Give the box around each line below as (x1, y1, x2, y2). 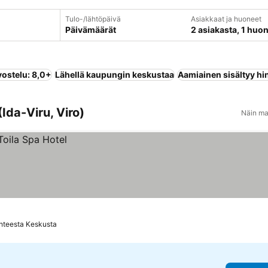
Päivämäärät (65, 25, 116, 35)
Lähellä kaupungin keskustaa (55, 69, 174, 80)
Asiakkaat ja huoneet (190, 14, 261, 23)
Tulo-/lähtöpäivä (65, 14, 121, 23)
